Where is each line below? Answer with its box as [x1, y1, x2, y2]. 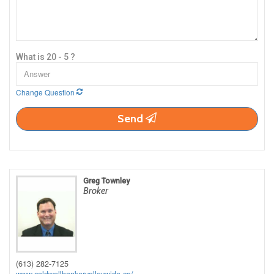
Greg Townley [83, 176, 130, 185]
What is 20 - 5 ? [16, 51, 75, 62]
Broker [83, 184, 108, 196]
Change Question [16, 86, 76, 97]
